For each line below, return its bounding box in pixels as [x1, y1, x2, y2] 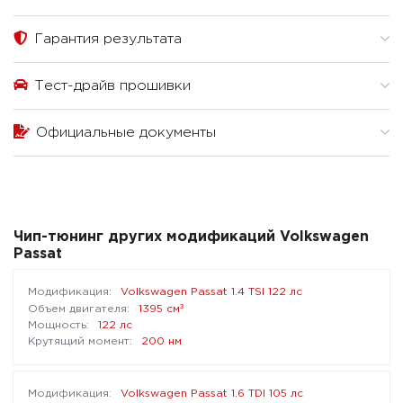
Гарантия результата [30, 32, 182, 47]
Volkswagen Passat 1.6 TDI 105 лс [121, 389, 303, 399]
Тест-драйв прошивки [30, 79, 191, 94]
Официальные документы [31, 126, 216, 140]
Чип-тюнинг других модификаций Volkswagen [13, 230, 369, 245]
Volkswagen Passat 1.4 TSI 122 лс [121, 287, 302, 298]
